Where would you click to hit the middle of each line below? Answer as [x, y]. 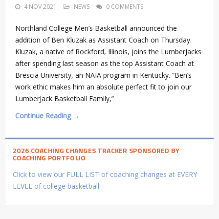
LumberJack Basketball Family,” [65, 98]
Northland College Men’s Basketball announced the [96, 28]
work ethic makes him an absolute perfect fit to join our [103, 87]
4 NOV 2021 [40, 6]
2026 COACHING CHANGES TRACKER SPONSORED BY [96, 150]
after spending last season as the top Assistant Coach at [105, 63]
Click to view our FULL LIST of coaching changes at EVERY [105, 174]
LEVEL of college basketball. [57, 186]
